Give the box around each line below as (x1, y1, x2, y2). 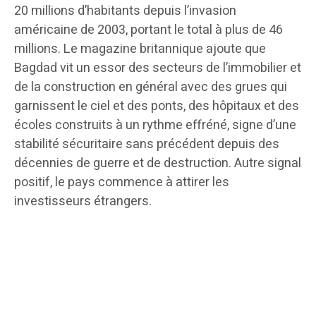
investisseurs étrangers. (14, 192, 154, 212)
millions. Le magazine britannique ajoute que (14, 39, 266, 59)
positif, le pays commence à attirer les (14, 173, 229, 193)
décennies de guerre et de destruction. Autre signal (14, 154, 301, 174)
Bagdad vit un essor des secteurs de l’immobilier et (14, 59, 301, 78)
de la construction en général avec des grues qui (14, 78, 287, 97)
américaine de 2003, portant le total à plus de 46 (14, 20, 283, 40)
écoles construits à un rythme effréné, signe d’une (14, 116, 296, 135)
